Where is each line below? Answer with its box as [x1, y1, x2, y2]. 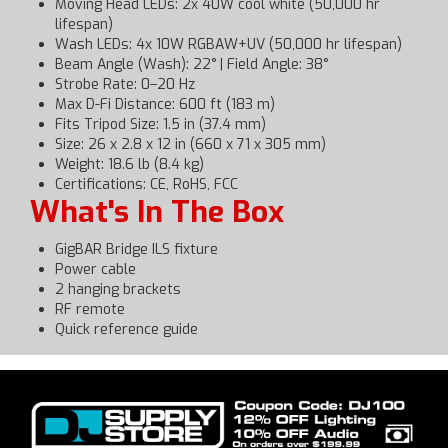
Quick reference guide [55, 320, 198, 339]
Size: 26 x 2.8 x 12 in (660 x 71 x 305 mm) [55, 135, 326, 154]
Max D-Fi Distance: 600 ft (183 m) [55, 95, 275, 114]
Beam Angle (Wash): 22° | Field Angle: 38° [55, 55, 328, 74]
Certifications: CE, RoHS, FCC [55, 175, 238, 194]
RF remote [55, 300, 125, 319]
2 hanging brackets [55, 280, 181, 299]
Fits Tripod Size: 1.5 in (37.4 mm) [55, 115, 266, 134]
